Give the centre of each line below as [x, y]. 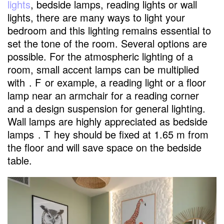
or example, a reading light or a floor [125, 82]
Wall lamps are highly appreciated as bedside [107, 121]
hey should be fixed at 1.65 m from [131, 134]
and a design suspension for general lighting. [106, 108]
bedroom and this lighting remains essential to [109, 30]
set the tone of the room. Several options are [107, 43]
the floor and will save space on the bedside [104, 147]
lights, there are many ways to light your [96, 17]
